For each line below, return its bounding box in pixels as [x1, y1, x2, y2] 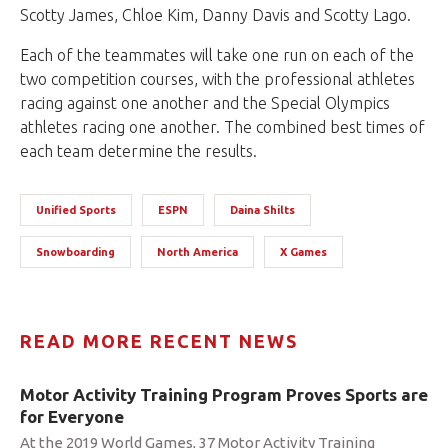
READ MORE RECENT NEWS [20, 330, 298, 351]
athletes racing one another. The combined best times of [20, 117, 425, 136]
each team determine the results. [20, 141, 257, 160]
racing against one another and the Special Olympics [20, 93, 390, 112]
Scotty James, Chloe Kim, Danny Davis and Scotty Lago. [20, 5, 411, 24]
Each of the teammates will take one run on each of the [20, 45, 414, 64]
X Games [280, 245, 327, 258]
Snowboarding [36, 245, 115, 258]
